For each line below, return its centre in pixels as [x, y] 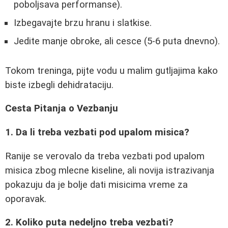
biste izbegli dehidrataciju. [59, 85]
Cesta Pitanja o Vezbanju [62, 109]
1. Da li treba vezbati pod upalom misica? [97, 133]
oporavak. [26, 199]
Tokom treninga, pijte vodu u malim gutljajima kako [111, 70]
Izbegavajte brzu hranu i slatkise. [83, 23]
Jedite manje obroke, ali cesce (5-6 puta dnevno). [117, 41]
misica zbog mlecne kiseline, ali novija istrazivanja [110, 170]
